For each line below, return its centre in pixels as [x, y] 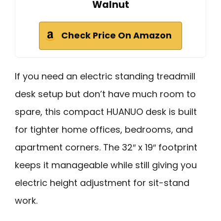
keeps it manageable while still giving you [106, 165]
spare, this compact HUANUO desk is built [106, 112]
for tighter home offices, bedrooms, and [104, 130]
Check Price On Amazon [116, 36]
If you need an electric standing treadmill [105, 76]
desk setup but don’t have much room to [105, 94]
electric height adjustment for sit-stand [102, 183]
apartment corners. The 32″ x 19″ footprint [106, 147]
